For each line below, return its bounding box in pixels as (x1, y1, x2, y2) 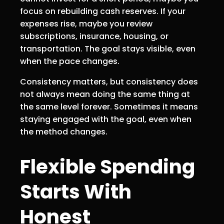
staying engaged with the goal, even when (20, 113, 191, 125)
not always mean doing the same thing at (20, 88, 190, 100)
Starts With (20, 177, 131, 205)
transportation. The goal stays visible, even (20, 43, 195, 55)
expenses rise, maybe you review (20, 18, 152, 30)
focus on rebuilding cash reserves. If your (20, 5, 185, 17)
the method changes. (20, 126, 107, 138)
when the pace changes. (20, 55, 119, 67)
